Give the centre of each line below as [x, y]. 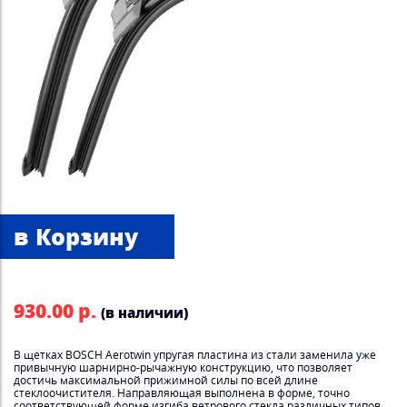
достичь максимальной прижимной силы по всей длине [166, 380]
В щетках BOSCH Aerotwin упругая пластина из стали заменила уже [195, 355]
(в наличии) [144, 313]
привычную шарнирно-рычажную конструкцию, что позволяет [183, 367]
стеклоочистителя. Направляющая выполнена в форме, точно [182, 393]
